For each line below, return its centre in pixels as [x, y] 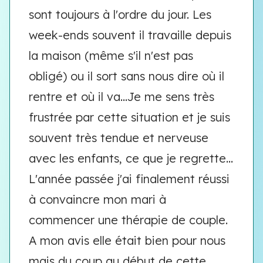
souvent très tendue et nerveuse [119, 138]
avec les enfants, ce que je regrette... [131, 158]
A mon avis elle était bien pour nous [127, 240]
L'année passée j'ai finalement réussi [129, 179]
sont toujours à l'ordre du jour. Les [120, 14]
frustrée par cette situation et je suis [129, 117]
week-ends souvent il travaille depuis [130, 35]
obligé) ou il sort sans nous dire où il [127, 76]
